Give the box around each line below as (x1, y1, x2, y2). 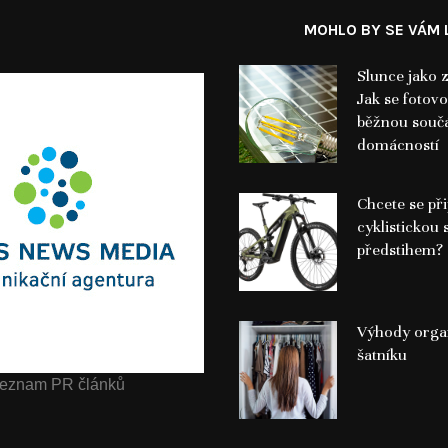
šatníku (356, 344, 407, 365)
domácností (356, 134, 439, 155)
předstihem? (356, 239, 443, 260)
